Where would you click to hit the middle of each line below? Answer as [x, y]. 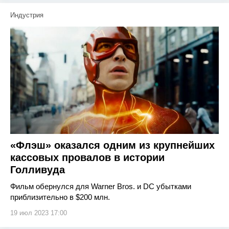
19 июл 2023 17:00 [39, 213]
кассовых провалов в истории [87, 157]
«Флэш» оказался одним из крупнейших [112, 145]
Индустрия [27, 15]
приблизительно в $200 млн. [60, 197]
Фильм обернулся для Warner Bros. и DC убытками [101, 186]
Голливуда [38, 170]
